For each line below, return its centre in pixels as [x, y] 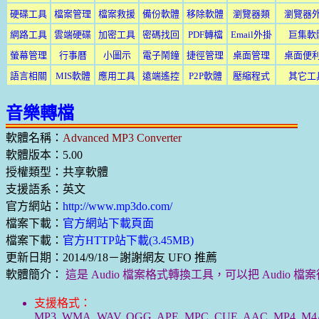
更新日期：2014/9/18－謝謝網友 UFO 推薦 [111, 257]
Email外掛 [251, 35]
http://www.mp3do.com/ [117, 206]
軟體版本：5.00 [44, 155]
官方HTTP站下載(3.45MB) [128, 240]
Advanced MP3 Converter [122, 138]
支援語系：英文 [46, 189]
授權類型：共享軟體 [57, 172]
